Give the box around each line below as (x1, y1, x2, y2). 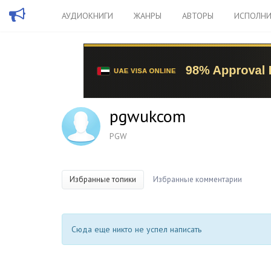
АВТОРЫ (182, 10, 214, 21)
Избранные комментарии (153, 174, 242, 184)
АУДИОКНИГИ (62, 10, 113, 21)
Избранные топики (70, 174, 136, 184)
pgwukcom (109, 105, 186, 127)
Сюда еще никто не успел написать (71, 224, 201, 235)
